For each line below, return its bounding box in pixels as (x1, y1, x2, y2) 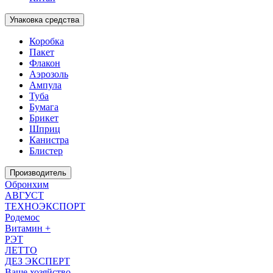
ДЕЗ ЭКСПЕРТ (5, 256, 70, 266)
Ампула (29, 80, 62, 90)
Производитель (10, 168, 66, 177)
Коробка (29, 36, 64, 46)
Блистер (29, 146, 63, 156)
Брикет (29, 113, 58, 123)
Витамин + (5, 223, 51, 233)
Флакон (29, 58, 60, 68)
